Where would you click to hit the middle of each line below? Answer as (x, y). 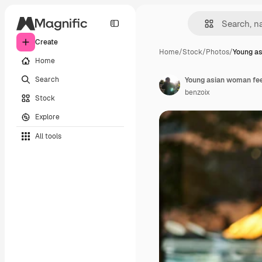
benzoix (197, 92)
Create (46, 42)
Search (47, 79)
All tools (48, 136)
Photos (218, 52)
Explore (47, 117)
